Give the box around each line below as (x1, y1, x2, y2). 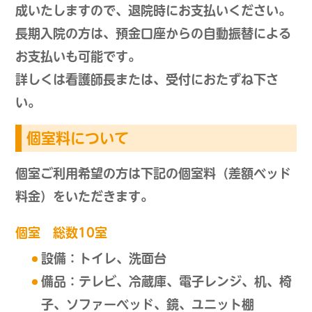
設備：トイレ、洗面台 (40, 252, 166, 265)
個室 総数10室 (15, 226, 108, 240)
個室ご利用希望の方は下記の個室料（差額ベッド (15, 167, 292, 180)
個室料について (26, 131, 130, 146)
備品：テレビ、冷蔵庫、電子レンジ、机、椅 (40, 275, 292, 288)
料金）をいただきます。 (15, 190, 154, 203)
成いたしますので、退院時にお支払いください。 (15, 4, 292, 17)
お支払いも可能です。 (15, 50, 141, 63)
